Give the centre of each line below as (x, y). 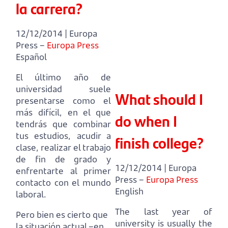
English (129, 191)
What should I (159, 98)
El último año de (63, 77)
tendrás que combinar (63, 124)
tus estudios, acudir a (63, 135)
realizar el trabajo (76, 147)
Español (31, 56)
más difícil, (39, 112)
